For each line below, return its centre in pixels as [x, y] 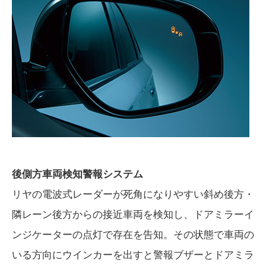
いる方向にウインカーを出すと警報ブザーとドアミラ [133, 255]
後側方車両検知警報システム [77, 175]
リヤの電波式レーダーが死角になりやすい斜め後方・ [133, 195]
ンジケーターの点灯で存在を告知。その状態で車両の [133, 235]
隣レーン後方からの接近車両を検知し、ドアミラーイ [133, 215]
